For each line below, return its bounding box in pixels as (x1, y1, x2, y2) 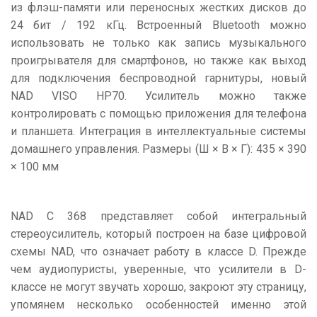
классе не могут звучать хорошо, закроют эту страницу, (11, 280, 306, 294)
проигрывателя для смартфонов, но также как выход (11, 54, 306, 67)
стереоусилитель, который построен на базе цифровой (11, 227, 306, 241)
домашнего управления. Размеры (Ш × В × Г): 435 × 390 (11, 142, 306, 156)
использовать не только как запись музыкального (11, 36, 306, 50)
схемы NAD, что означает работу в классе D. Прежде (11, 245, 306, 258)
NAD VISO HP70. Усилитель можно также (11, 89, 306, 103)
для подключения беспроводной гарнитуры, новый (11, 71, 306, 85)
